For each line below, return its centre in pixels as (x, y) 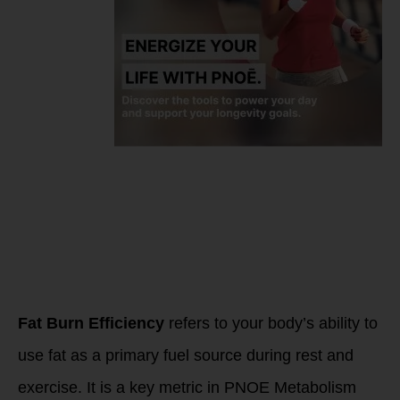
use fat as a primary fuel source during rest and (186, 355)
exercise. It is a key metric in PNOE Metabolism (187, 387)
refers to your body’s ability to (271, 323)
